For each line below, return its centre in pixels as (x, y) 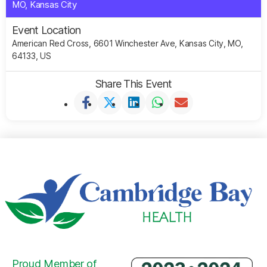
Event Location (46, 30)
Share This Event (133, 83)
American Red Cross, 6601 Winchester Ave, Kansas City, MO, (128, 43)
